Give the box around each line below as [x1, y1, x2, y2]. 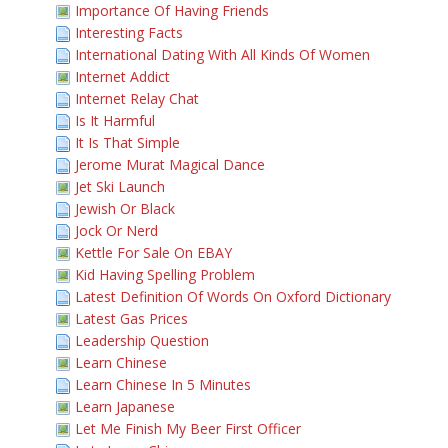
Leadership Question [75, 331, 209, 350]
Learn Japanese [75, 397, 175, 416]
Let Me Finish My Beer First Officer [75, 419, 301, 438]
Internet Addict [75, 67, 170, 86]
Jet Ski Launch [75, 177, 165, 196]
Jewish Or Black [75, 199, 175, 218]
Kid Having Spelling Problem [75, 265, 255, 284]
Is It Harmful [75, 111, 155, 130]
